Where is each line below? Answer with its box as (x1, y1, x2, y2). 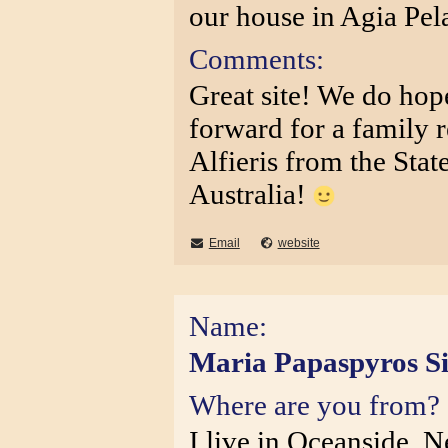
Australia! (189, 178, 313, 210)
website (277, 236, 320, 250)
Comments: (189, 43, 324, 75)
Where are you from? (189, 389, 440, 421)
